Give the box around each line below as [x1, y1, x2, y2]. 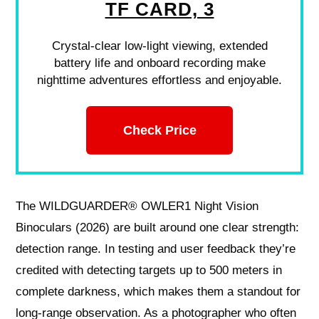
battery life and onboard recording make [53, 56, 266, 70]
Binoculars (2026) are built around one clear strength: [16, 221, 300, 235]
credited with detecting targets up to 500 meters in [16, 263, 283, 278]
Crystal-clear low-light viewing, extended [51, 38, 268, 53]
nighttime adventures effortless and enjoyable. [37, 73, 282, 87]
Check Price [122, 122, 197, 137]
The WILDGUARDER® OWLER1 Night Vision [16, 199, 259, 214]
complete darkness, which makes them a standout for [16, 285, 301, 299]
